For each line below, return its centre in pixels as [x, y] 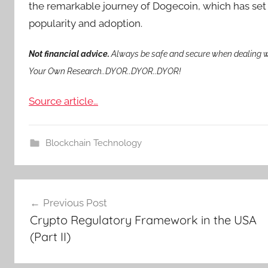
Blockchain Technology [93, 143]
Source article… [63, 101]
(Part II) [50, 237]
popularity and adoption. [86, 23]
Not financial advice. [69, 54]
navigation [53, 211]
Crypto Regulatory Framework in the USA [143, 220]
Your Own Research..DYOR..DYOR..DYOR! [105, 71]
